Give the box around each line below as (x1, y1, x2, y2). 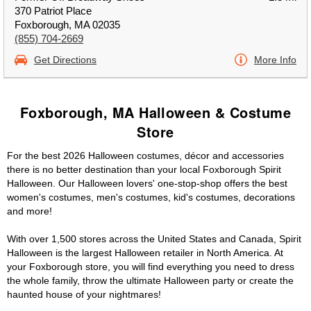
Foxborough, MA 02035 (15, 19, 120, 31)
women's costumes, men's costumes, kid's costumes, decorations (7, 192, 295, 203)
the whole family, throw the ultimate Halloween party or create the (7, 275, 294, 286)
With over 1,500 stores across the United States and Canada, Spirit (7, 233, 301, 244)
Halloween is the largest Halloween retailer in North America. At (7, 247, 283, 258)
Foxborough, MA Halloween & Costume (19, 102, 292, 122)
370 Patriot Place (15, 5, 92, 17)
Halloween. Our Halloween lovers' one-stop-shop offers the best (7, 178, 287, 189)
